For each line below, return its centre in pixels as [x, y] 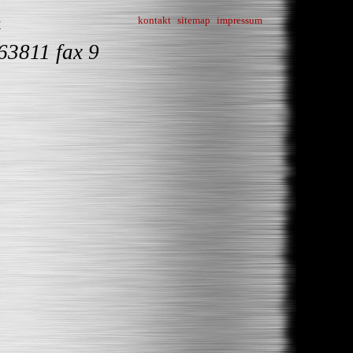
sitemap [194, 20]
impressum [240, 20]
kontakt [154, 20]
